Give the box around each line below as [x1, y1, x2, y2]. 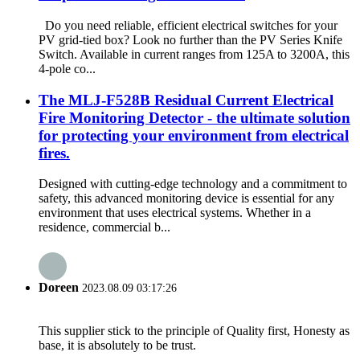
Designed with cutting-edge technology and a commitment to [39, 177, 347, 191]
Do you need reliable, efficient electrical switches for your [39, 18, 337, 32]
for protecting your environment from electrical [39, 126, 349, 144]
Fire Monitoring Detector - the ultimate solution [39, 108, 350, 126]
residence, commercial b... [39, 220, 170, 235]
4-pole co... [39, 61, 96, 76]
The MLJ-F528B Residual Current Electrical [39, 91, 333, 108]
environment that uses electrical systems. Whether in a [39, 206, 311, 220]
